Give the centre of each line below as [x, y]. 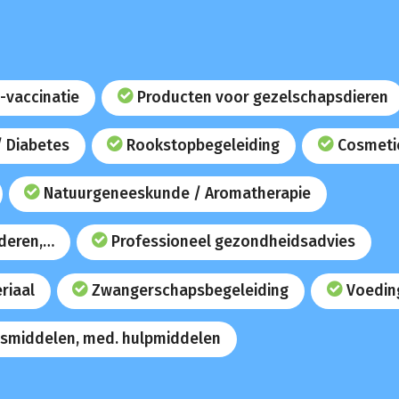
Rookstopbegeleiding [204, 146]
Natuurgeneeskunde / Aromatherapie [178, 194]
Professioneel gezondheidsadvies [234, 242]
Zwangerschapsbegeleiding [191, 290]
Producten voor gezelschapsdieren [262, 98]
